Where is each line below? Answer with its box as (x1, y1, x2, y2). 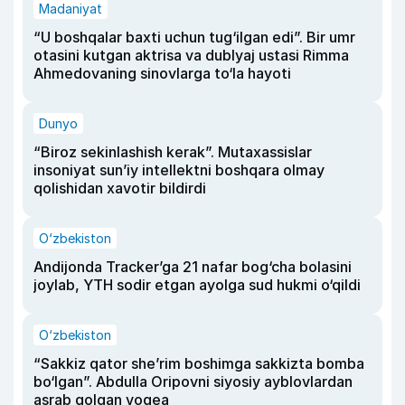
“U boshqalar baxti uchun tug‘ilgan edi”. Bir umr (33, 27, 355, 46)
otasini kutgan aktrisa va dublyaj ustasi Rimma (33, 45, 349, 64)
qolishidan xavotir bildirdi (33, 178, 206, 197)
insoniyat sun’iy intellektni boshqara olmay (33, 160, 325, 179)
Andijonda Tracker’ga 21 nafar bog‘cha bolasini (33, 257, 352, 276)
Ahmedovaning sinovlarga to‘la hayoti (33, 63, 291, 82)
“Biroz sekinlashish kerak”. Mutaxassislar (33, 142, 312, 161)
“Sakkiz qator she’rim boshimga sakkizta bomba (33, 353, 364, 372)
